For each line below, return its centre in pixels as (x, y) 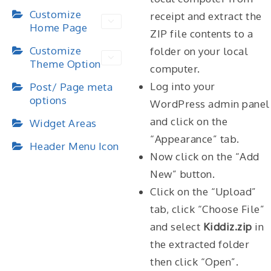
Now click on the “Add (205, 156)
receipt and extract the (206, 16)
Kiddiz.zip (227, 227)
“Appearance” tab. (195, 139)
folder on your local (199, 51)
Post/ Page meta (71, 87)
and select (177, 227)
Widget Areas (63, 123)
